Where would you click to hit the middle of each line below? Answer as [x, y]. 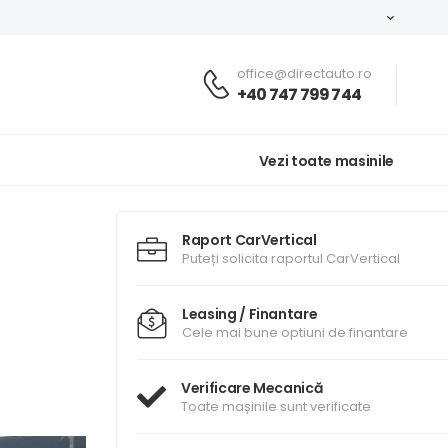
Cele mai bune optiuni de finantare [295, 332]
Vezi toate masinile [326, 160]
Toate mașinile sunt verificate [276, 406]
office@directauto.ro [304, 73]
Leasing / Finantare [250, 314]
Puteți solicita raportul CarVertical [291, 258]
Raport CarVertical [249, 240]
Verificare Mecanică [252, 388]
